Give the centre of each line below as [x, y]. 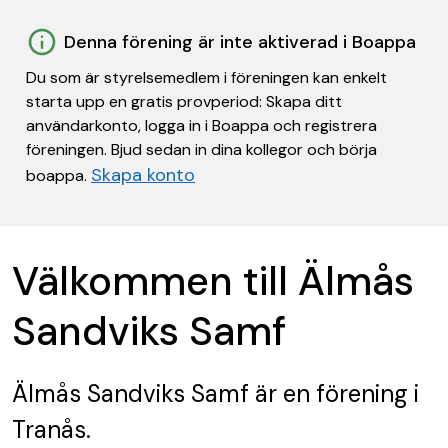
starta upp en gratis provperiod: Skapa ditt [184, 101]
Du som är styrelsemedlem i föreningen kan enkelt [206, 77]
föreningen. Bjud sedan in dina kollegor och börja [201, 149]
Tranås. [51, 429]
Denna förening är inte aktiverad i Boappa [240, 42]
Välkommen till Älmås [213, 281]
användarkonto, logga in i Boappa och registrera [201, 125]
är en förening [328, 393]
